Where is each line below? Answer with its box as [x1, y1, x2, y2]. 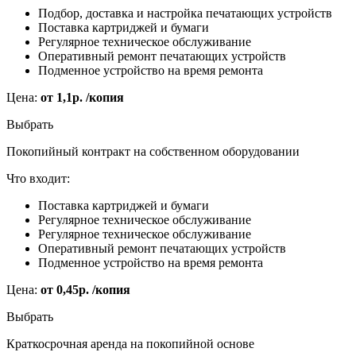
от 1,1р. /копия [41, 91, 124, 105]
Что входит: [6, 172, 70, 186]
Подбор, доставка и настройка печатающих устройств [38, 6, 332, 21]
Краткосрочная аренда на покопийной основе [6, 337, 254, 351]
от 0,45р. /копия [41, 283, 130, 297]
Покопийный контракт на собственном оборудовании [6, 145, 300, 159]
